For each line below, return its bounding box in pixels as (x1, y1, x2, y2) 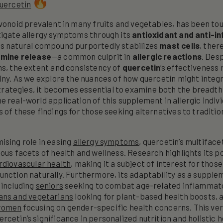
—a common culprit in (51, 51, 131, 61)
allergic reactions (132, 51, 202, 61)
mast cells (159, 40, 200, 50)
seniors (35, 180, 63, 190)
